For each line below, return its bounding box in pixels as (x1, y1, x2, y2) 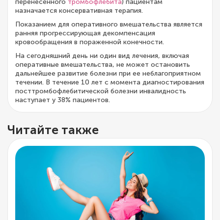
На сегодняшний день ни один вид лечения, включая (15, 52, 189, 60)
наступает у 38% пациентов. (15, 96, 110, 105)
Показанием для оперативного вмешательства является (15, 20, 202, 29)
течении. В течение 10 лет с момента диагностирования (15, 78, 204, 87)
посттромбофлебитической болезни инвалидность (15, 87, 186, 96)
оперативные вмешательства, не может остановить (15, 60, 190, 69)
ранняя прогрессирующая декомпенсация (15, 29, 155, 38)
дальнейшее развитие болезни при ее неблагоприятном (15, 69, 201, 78)
